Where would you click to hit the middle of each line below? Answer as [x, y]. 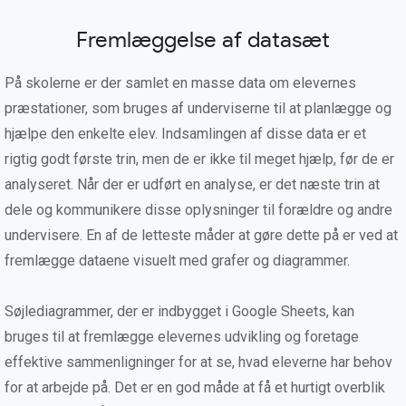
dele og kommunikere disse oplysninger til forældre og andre [198, 210]
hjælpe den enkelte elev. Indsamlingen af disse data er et [185, 134]
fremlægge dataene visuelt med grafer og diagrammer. [177, 261]
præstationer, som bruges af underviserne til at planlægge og [198, 108]
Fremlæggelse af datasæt [203, 41]
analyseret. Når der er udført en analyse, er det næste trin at [192, 184]
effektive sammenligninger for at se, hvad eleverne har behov [198, 362]
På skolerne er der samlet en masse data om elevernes [180, 83]
